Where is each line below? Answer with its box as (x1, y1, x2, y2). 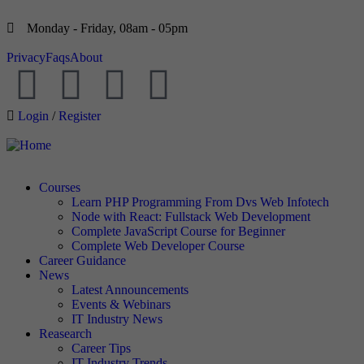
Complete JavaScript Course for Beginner (71, 224, 285, 238)
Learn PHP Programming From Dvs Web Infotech (71, 195, 329, 209)
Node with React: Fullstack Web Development (71, 210, 310, 223)
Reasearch (39, 327, 92, 340)
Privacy (6, 50, 45, 64)
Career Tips (71, 341, 131, 355)
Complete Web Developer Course (71, 239, 245, 253)
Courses (39, 180, 80, 194)
